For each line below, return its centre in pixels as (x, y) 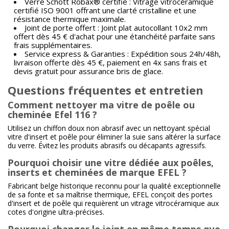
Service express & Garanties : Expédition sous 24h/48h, (123, 54)
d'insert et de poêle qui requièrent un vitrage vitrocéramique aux (113, 203)
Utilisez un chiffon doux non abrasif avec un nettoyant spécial (109, 128)
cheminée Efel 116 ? (52, 114)
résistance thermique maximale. (70, 19)
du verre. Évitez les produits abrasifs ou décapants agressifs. (107, 145)
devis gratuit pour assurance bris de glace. (88, 71)
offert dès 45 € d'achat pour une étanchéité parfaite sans (114, 36)
